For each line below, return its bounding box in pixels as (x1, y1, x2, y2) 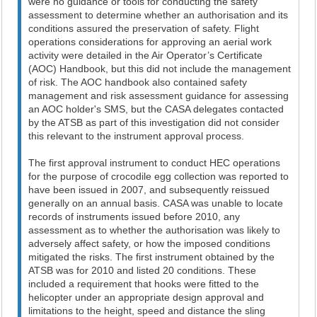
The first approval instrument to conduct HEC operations (28, 157, 281, 168)
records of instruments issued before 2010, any (28, 211, 241, 222)
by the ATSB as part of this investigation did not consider (28, 117, 280, 128)
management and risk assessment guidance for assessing (28, 90, 289, 101)
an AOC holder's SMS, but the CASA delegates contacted (28, 103, 284, 115)
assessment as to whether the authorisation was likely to (28, 224, 281, 236)
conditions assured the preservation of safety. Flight (28, 23, 260, 34)
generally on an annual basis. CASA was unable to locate (28, 197, 284, 209)
